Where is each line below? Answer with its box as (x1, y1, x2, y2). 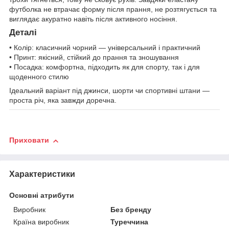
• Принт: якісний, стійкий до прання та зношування (9, 53, 179, 62)
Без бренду (110, 205, 152, 214)
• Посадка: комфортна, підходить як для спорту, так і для (9, 63, 200, 72)
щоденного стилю (9, 73, 69, 81)
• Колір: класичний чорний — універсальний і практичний (9, 43, 200, 52)
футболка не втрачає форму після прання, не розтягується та (9, 5, 217, 13)
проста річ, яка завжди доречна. (9, 96, 117, 105)
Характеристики (9, 169, 75, 178)
